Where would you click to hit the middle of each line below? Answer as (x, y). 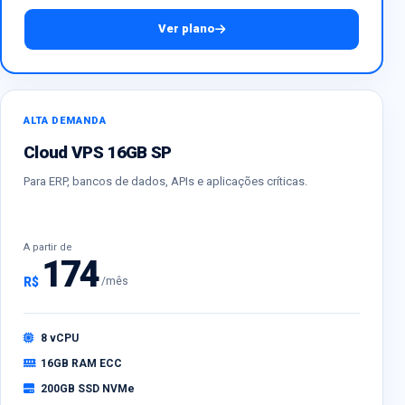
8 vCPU (60, 338)
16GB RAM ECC (81, 363)
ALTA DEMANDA (65, 120)
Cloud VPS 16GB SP (98, 152)
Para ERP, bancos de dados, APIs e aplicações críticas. (165, 181)
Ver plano (187, 29)
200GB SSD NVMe (88, 388)
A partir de (48, 247)
